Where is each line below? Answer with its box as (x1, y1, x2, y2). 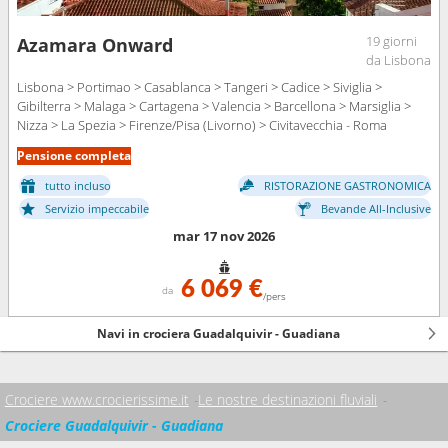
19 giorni (366, 31, 417, 50)
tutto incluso (45, 177, 111, 193)
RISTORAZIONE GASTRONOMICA (264, 177, 431, 193)
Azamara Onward (17, 32, 173, 57)
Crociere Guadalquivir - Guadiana (4, 415, 223, 435)
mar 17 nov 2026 (173, 226, 275, 245)
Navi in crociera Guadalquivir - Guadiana (97, 325, 341, 343)
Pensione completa (17, 146, 131, 164)
